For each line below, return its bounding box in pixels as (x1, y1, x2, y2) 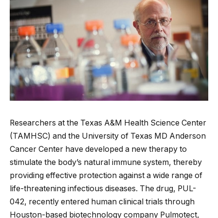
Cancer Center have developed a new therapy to (10, 144, 187, 154)
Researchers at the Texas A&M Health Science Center (10, 118, 206, 127)
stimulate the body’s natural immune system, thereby (10, 157, 202, 167)
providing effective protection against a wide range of (10, 170, 202, 180)
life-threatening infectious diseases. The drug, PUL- (10, 183, 196, 193)
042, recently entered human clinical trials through (10, 197, 195, 206)
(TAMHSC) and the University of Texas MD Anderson (10, 131, 206, 141)
